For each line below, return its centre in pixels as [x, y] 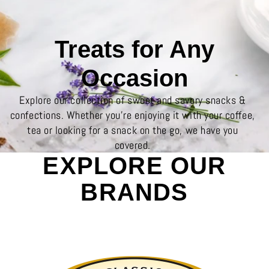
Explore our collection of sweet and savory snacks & [132, 100]
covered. [132, 145]
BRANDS [134, 192]
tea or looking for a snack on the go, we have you [133, 130]
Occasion [134, 78]
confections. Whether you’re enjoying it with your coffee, [132, 115]
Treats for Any [134, 49]
